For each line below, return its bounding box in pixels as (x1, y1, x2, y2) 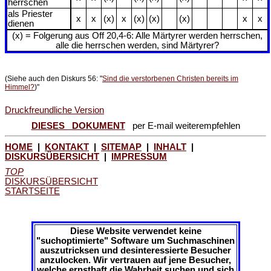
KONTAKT (45, 142, 89, 152)
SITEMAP (101, 142, 142, 152)
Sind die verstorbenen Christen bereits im (102, 74, 238, 83)
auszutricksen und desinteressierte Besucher (40, 245, 231, 255)
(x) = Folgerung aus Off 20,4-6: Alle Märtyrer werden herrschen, (12, 30, 263, 41)
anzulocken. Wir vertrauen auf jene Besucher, (40, 255, 231, 265)
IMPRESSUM (111, 151, 167, 162)
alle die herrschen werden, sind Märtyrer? (56, 40, 219, 50)
